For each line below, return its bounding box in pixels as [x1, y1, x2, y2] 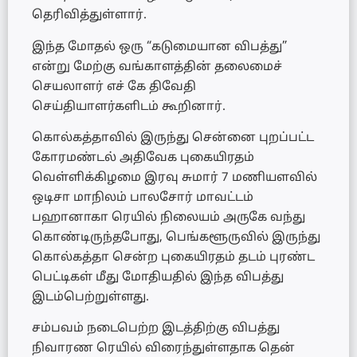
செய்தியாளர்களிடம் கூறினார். [32, 99, 226, 115]
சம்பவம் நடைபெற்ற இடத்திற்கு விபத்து [32, 321, 280, 337]
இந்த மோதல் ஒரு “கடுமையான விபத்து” [32, 39, 287, 55]
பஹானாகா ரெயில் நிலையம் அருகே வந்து [32, 210, 305, 226]
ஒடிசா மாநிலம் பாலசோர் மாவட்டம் [32, 190, 253, 206]
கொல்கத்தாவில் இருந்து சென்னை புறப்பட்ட [32, 130, 314, 146]
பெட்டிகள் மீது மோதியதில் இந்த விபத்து [32, 269, 284, 285]
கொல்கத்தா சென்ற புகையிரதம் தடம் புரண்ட [32, 249, 315, 265]
